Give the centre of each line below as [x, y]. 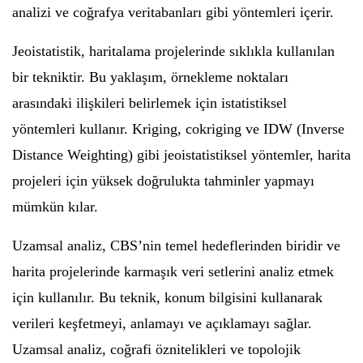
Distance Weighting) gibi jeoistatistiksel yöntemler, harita [181, 154]
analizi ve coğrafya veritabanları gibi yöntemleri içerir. [173, 12]
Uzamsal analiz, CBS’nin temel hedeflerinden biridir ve [176, 245]
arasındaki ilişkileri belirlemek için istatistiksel [149, 102]
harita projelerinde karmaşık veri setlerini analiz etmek [173, 271]
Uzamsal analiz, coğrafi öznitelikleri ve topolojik [156, 349]
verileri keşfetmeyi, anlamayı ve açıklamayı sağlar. [162, 323]
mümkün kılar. [55, 206]
